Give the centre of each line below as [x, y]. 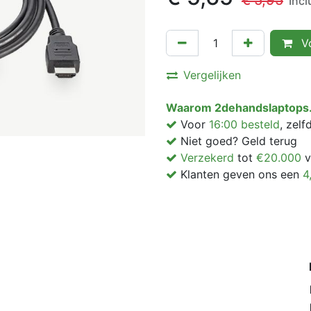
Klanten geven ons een [240, 174]
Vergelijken [212, 75]
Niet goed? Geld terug [237, 141]
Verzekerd [205, 158]
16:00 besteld [244, 124]
